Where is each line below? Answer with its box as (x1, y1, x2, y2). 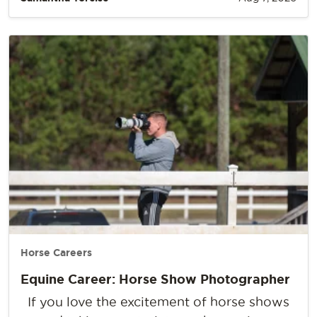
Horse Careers (21, 247, 92, 259)
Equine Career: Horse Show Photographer (21, 272, 290, 287)
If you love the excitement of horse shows (28, 295, 289, 309)
